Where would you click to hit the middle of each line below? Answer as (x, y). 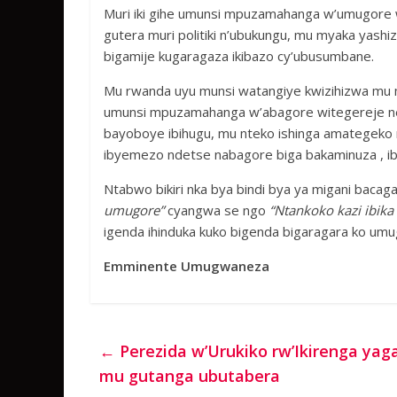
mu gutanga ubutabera (190, 376)
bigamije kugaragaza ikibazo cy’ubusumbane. (239, 56)
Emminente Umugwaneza (187, 266)
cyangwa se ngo (217, 210)
